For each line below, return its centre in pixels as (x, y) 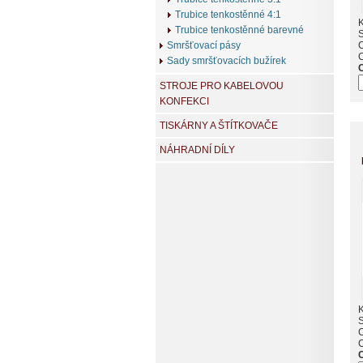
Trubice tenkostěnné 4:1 (228, 15)
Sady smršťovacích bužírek (226, 61)
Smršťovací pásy (204, 46)
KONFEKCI (184, 102)
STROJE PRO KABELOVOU (222, 86)
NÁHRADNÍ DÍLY (197, 150)
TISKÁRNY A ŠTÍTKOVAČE (219, 126)
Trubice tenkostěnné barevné (239, 30)
